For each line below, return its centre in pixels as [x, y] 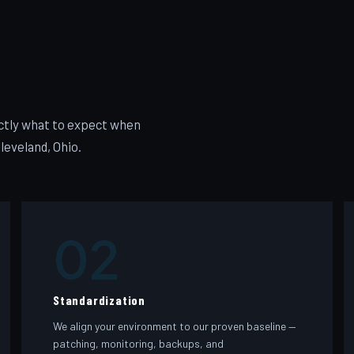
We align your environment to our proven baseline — [175, 326]
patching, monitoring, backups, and [139, 343]
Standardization [100, 300]
